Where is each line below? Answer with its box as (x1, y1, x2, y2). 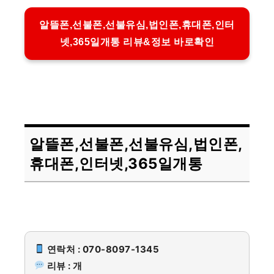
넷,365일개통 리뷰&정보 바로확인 (59, 37, 215, 48)
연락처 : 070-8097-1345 (45, 243, 160, 255)
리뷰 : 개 (45, 259, 83, 272)
